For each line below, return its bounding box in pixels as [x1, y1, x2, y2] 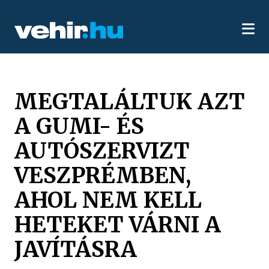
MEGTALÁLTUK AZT [14, 87, 246, 115]
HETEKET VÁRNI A [14, 210, 222, 238]
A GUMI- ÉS [14, 112, 145, 140]
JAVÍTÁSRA [14, 235, 138, 263]
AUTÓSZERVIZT [14, 136, 190, 165]
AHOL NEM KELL [14, 186, 202, 214]
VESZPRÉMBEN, [14, 161, 192, 189]
